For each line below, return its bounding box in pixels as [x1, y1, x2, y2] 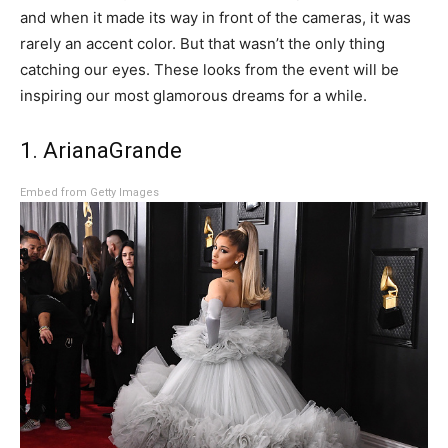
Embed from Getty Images [20, 186, 159, 200]
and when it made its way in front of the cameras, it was [20, 8, 411, 28]
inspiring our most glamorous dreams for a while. [20, 86, 367, 106]
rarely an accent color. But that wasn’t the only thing [20, 34, 385, 54]
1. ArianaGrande [20, 138, 182, 164]
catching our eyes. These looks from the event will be [20, 60, 399, 80]
